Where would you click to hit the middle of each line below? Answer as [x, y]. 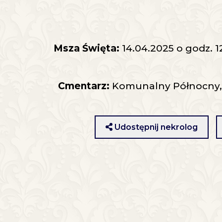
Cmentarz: [84, 86]
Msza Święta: [86, 48]
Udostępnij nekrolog [156, 127]
